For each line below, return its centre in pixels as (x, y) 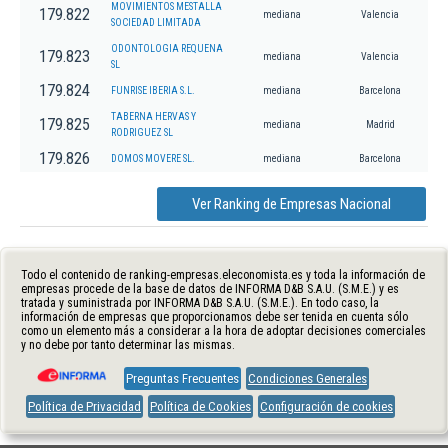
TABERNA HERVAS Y (153, 116)
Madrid (380, 124)
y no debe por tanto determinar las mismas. (128, 344)
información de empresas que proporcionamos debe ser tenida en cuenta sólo (214, 316)
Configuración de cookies (326, 406)
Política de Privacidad (84, 406)
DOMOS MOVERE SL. (153, 158)
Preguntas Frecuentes (182, 378)
